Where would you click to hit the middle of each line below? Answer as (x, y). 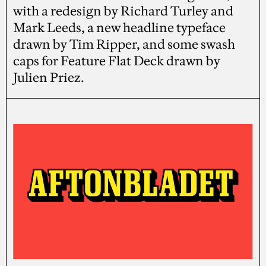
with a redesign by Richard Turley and (123, 11)
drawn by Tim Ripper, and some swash (124, 44)
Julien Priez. (49, 77)
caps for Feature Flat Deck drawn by (117, 61)
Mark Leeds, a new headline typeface (120, 27)
